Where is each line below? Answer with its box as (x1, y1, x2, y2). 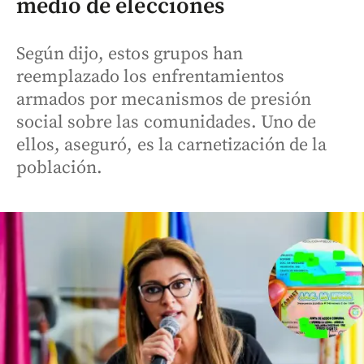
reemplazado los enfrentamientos (16, 66, 285, 88)
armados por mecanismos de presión (16, 89, 312, 110)
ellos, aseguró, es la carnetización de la (16, 134, 327, 156)
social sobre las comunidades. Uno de (16, 111, 317, 133)
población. (16, 157, 103, 179)
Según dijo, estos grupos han (16, 43, 243, 65)
